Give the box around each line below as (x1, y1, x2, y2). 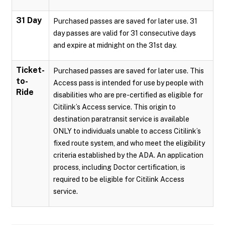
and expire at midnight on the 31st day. (53, 41, 177, 49)
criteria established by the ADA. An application (53, 151, 203, 159)
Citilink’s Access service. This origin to (53, 102, 176, 111)
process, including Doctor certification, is (53, 163, 185, 171)
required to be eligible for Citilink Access (53, 175, 184, 183)
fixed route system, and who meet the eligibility (53, 139, 205, 147)
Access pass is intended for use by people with (53, 78, 203, 87)
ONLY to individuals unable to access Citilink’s (53, 127, 201, 135)
